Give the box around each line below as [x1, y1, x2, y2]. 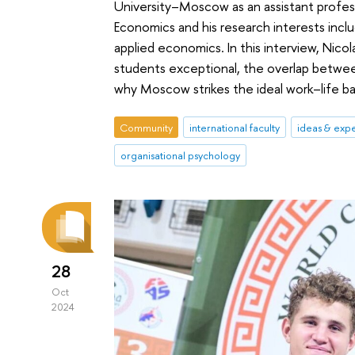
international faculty [189, 120, 280, 135]
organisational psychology [120, 148, 241, 163]
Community [120, 120, 174, 135]
